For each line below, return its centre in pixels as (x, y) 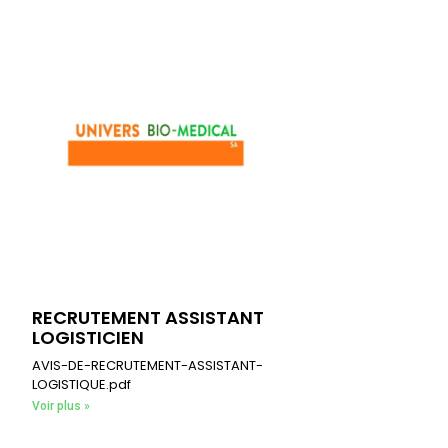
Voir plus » (60, 406)
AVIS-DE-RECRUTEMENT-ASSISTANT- (147, 366)
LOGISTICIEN (87, 338)
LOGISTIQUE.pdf (81, 385)
